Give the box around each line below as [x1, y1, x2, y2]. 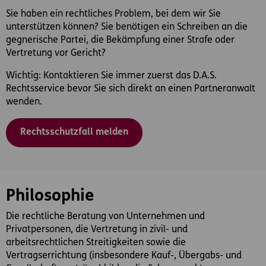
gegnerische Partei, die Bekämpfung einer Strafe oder [6, 36, 235, 45]
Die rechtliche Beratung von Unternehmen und [6, 212, 205, 221]
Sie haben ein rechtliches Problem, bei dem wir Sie [6, 9, 221, 19]
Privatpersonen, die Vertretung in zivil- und [6, 225, 188, 235]
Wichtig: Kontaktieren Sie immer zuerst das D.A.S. [6, 71, 217, 81]
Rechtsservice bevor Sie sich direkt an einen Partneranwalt [6, 84, 255, 94]
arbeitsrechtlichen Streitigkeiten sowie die [6, 238, 186, 248]
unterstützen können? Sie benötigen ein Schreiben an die [6, 23, 248, 32]
